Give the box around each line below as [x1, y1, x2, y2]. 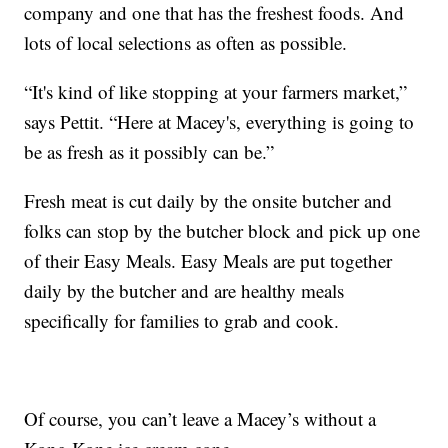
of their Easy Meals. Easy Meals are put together [24, 248, 393, 274]
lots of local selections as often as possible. [24, 30, 348, 56]
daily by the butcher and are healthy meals [24, 278, 345, 304]
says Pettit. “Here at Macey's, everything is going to [24, 109, 415, 135]
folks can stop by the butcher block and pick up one [24, 218, 421, 244]
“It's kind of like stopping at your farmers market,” [24, 79, 408, 105]
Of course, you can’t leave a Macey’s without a [24, 406, 377, 432]
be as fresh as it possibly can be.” [24, 139, 275, 165]
